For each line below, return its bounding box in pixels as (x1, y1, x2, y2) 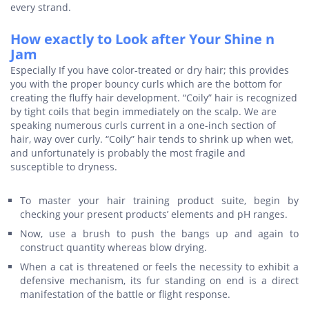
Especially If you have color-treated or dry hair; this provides (10, 63, 289, 77)
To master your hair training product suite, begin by (20, 194, 299, 207)
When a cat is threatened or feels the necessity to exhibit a (20, 260, 299, 273)
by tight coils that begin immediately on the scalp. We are (10, 105, 277, 118)
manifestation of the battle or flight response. (20, 288, 230, 301)
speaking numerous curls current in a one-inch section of (10, 119, 276, 132)
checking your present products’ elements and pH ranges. (20, 208, 288, 221)
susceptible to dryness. (10, 160, 117, 173)
